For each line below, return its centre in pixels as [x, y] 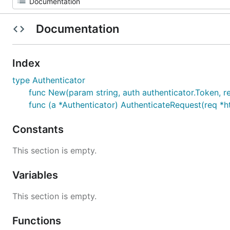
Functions [38, 221]
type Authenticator [49, 80]
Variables [36, 175]
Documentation [77, 29]
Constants [39, 129]
